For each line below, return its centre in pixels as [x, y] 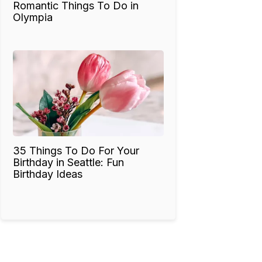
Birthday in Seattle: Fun [68, 163]
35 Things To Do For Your [76, 151]
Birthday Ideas [48, 174]
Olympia [33, 17]
